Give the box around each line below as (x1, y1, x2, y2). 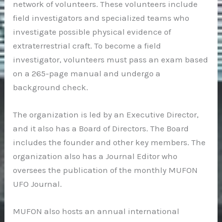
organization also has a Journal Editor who (13, 151, 178, 161)
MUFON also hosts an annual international (13, 206, 180, 217)
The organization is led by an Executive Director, (13, 109, 199, 119)
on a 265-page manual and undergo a (13, 68, 161, 78)
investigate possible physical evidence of (13, 26, 171, 37)
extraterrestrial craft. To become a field (13, 40, 162, 51)
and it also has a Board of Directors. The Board (13, 123, 189, 133)
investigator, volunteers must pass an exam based (13, 54, 209, 64)
